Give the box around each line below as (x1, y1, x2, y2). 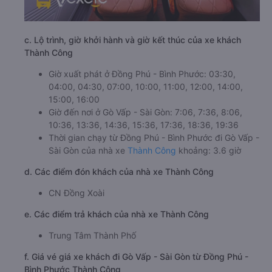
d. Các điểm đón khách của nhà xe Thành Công (24, 166, 214, 177)
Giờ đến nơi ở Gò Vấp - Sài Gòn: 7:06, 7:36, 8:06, (49, 107, 242, 117)
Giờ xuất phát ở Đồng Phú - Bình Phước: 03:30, (49, 69, 236, 79)
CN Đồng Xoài (49, 188, 104, 198)
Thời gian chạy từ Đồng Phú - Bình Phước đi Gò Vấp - (49, 132, 259, 143)
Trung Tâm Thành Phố (49, 230, 136, 240)
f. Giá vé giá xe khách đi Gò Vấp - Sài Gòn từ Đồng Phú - (24, 251, 248, 262)
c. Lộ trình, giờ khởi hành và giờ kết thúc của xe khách (24, 35, 241, 45)
